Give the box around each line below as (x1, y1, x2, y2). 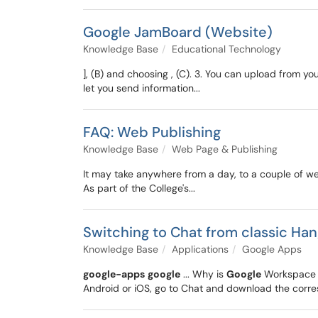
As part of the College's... (83, 182, 195, 194)
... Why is (180, 268, 226, 280)
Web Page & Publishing (172, 143, 278, 155)
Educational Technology (172, 43, 281, 55)
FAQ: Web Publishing (83, 123, 221, 141)
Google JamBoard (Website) (83, 23, 273, 41)
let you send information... (83, 82, 200, 94)
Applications (172, 243, 229, 256)
